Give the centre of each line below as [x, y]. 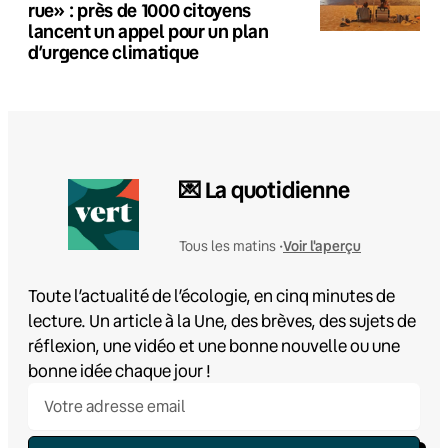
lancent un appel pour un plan [148, 30]
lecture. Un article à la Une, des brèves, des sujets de [222, 320]
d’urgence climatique [113, 51]
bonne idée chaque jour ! [119, 370]
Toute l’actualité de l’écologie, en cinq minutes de [211, 295]
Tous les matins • [231, 245]
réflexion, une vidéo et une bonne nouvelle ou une [214, 345]
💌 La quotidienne [264, 190]
